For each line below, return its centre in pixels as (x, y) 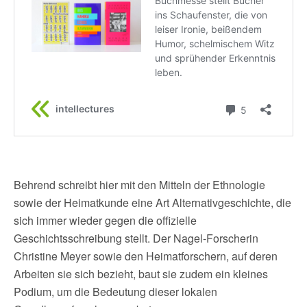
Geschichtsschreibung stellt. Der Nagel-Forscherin (136, 238)
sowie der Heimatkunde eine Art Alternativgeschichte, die (152, 202)
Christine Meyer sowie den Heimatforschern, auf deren (146, 256)
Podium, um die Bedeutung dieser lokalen (115, 291)
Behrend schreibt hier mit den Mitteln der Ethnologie (139, 184)
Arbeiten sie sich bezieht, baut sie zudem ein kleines (141, 273)
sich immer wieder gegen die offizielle (105, 220)
